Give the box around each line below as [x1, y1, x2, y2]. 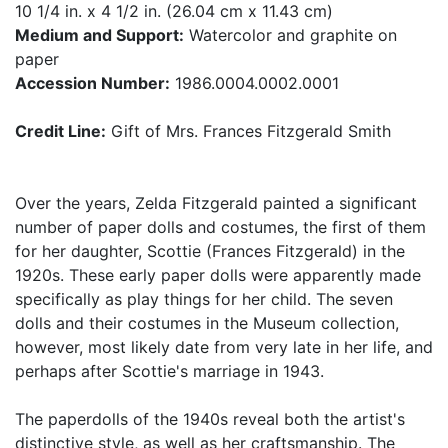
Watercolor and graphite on [184, 25, 397, 45]
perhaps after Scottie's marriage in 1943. [15, 361, 324, 381]
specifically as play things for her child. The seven [15, 289, 393, 309]
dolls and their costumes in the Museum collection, [15, 313, 399, 333]
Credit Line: [15, 121, 106, 141]
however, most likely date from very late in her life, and [15, 337, 433, 357]
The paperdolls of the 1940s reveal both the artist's [15, 409, 405, 429]
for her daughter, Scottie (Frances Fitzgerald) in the [15, 241, 405, 261]
